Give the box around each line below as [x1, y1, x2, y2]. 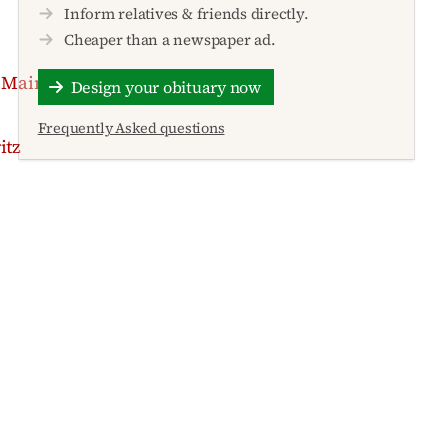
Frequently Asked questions [37, 118, 225, 139]
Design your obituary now [70, 76, 261, 99]
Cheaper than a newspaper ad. [64, 28, 276, 50]
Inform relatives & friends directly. [64, 2, 309, 24]
